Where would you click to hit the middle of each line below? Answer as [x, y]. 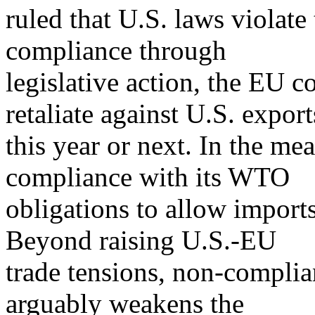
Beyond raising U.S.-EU [141, 240]
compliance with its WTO [148, 177]
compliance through [116, 51]
